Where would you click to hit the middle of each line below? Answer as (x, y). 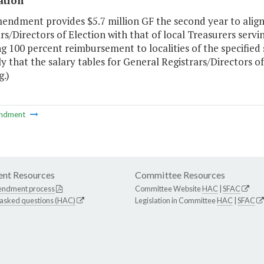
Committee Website (169, 189)
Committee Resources (180, 175)
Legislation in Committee (176, 201)
